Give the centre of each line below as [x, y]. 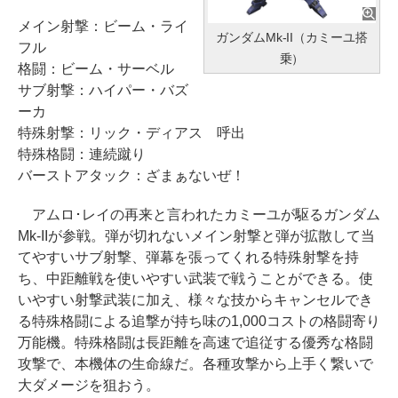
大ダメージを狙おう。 [89, 386]
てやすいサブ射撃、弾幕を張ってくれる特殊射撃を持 [188, 258]
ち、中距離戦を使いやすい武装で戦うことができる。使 [195, 279]
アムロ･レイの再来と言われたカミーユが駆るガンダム [199, 215]
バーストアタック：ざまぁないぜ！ [131, 176]
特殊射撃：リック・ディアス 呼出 [131, 133]
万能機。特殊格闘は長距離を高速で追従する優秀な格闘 [195, 343]
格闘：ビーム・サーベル [96, 69]
